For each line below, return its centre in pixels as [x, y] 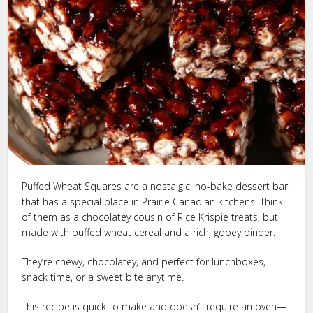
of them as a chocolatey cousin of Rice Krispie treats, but [150, 217]
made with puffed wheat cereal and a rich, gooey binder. [149, 232]
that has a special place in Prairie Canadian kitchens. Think [153, 201]
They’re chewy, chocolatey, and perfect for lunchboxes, [144, 261]
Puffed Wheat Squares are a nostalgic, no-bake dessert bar [155, 186]
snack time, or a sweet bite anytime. [103, 277]
